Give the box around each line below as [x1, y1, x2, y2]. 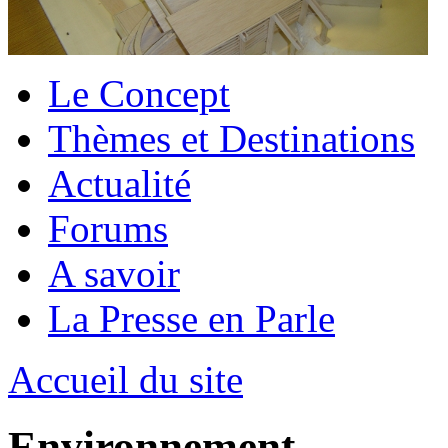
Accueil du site [8, 357, 243, 401]
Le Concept [48, 71, 230, 115]
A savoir [48, 251, 180, 295]
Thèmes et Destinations [48, 116, 415, 160]
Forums [48, 206, 168, 250]
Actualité [48, 161, 191, 205]
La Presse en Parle [48, 296, 335, 340]
